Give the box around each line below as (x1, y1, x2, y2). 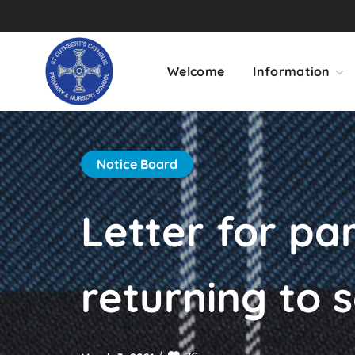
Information (253, 63, 330, 79)
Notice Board (97, 156, 178, 172)
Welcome (167, 63, 225, 79)
